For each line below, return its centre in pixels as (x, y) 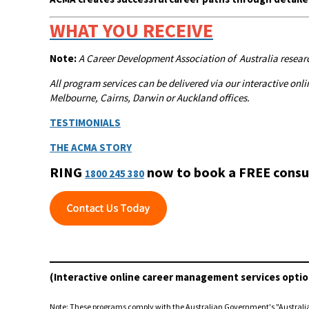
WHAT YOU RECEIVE (131, 30)
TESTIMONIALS (85, 122)
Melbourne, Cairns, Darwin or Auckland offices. (150, 97)
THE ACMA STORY (91, 147)
